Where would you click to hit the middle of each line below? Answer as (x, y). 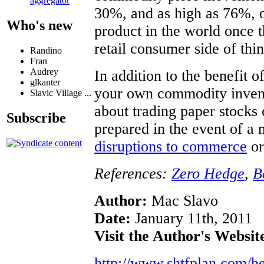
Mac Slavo (183, 200)
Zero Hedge (208, 173)
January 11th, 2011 (192, 218)
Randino (46, 51)
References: (133, 173)
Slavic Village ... (61, 93)
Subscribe (36, 118)
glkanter (45, 82)
